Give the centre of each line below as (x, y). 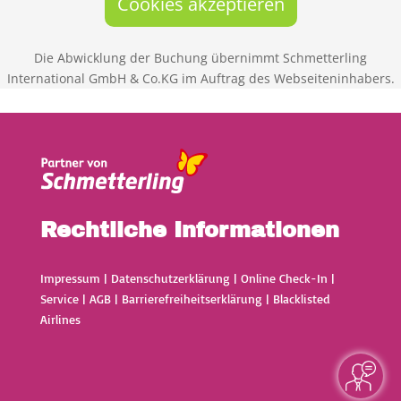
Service (59, 298)
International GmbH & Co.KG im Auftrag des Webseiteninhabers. (200, 78)
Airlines (60, 319)
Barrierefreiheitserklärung (192, 298)
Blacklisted (301, 298)
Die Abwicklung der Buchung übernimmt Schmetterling (200, 57)
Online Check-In (284, 277)
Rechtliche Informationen (189, 230)
